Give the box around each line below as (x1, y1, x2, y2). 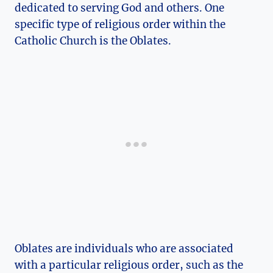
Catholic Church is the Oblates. (15, 34, 171, 48)
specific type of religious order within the (15, 18, 225, 32)
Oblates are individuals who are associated (15, 242, 233, 256)
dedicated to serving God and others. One (15, 1, 224, 15)
